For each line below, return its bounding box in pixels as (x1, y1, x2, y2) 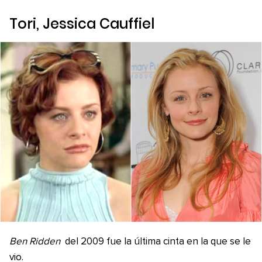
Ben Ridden (9, 237, 60, 247)
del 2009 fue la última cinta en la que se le (62, 237, 251, 247)
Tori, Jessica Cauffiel (9, 14, 154, 34)
